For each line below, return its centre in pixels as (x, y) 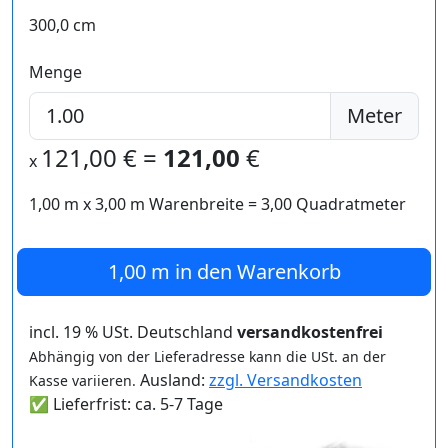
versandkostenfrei (310, 332)
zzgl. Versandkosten (285, 380)
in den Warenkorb (255, 271)
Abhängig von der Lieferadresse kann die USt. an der (207, 356)
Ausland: (172, 380)
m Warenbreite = (193, 204)
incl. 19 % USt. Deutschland (133, 332)
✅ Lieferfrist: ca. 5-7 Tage (126, 404)
